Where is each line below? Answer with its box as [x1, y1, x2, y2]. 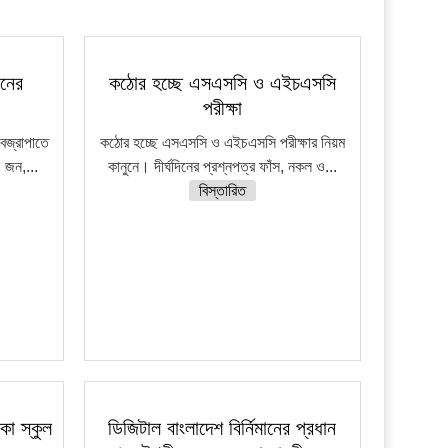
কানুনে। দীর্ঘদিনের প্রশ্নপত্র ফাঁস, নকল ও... [107, 157, 337, 175]
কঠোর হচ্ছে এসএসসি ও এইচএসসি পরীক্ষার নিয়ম [99, 133, 345, 151]
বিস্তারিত [198, 181, 246, 199]
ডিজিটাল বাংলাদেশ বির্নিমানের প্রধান [108, 416, 337, 439]
